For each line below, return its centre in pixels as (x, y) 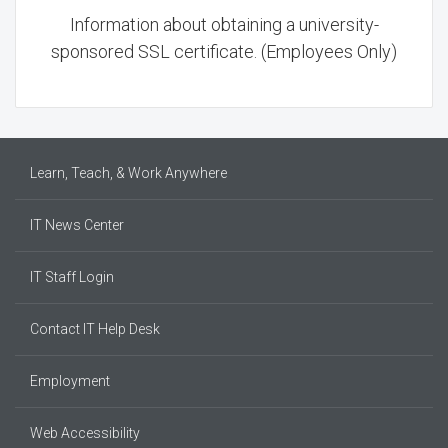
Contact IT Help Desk (95, 329)
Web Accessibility (85, 433)
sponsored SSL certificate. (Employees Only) (224, 51)
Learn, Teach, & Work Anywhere (128, 173)
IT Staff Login (72, 277)
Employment (70, 381)
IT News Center (77, 225)
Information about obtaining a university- (224, 24)
